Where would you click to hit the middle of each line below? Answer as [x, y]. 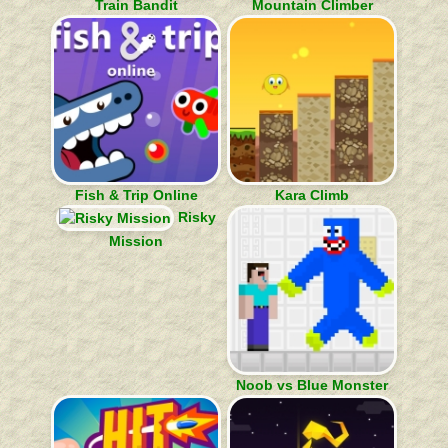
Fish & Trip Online [136, 195]
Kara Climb [312, 195]
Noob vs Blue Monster [312, 385]
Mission [136, 241]
